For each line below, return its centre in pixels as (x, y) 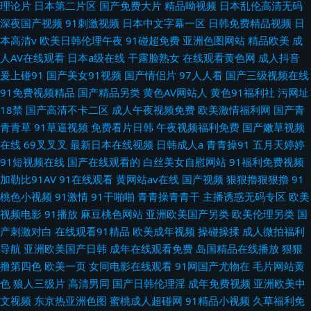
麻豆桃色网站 (112, 214)
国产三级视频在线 (267, 75)
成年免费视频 (219, 283)
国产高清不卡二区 (67, 110)
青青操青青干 (169, 196)
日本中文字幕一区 (164, 23)
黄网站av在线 (148, 179)
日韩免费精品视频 (250, 23)
